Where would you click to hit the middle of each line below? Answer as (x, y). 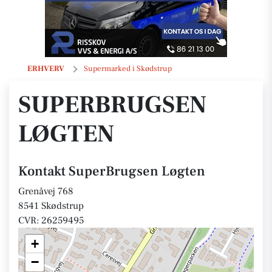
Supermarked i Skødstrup (128, 69)
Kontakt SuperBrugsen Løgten (112, 171)
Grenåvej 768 (46, 191)
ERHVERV (46, 69)
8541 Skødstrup (51, 206)
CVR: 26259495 (51, 220)
